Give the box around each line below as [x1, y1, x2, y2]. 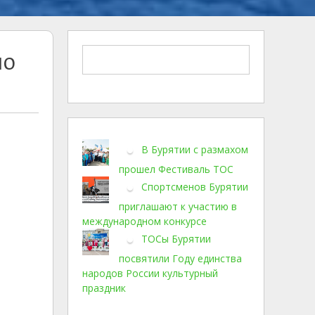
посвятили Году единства [119, 252, 242, 265]
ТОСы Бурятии [141, 231, 211, 245]
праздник [82, 281, 126, 295]
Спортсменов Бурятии [141, 179, 248, 193]
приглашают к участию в [119, 200, 237, 213]
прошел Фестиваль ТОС [119, 162, 233, 176]
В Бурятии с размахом [141, 142, 248, 156]
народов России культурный [82, 266, 218, 280]
